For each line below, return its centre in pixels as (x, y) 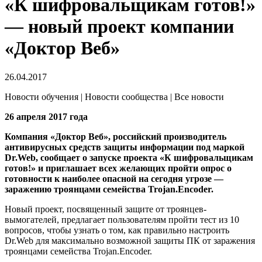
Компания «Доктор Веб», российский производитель (116, 136)
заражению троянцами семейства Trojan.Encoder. (109, 189)
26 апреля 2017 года (46, 116)
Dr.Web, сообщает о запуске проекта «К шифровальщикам (129, 157)
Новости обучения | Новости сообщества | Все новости (114, 96)
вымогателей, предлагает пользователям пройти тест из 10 (122, 219)
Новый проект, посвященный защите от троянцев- (106, 209)
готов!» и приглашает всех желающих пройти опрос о (118, 168)
